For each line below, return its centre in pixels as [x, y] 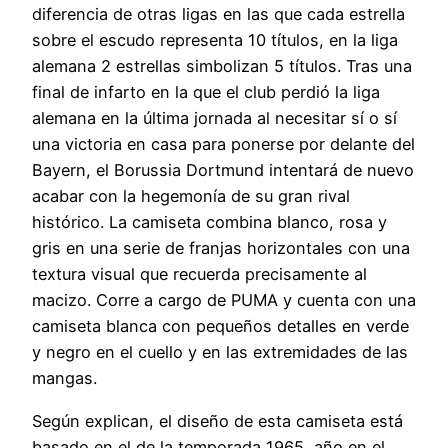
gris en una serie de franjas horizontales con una [221, 248]
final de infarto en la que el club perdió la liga [206, 92]
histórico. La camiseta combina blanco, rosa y [209, 222]
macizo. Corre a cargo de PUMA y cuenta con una [224, 300]
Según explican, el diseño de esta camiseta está [217, 420]
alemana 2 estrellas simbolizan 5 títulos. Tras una [222, 66]
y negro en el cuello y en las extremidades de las [220, 352]
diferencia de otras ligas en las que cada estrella [218, 14]
